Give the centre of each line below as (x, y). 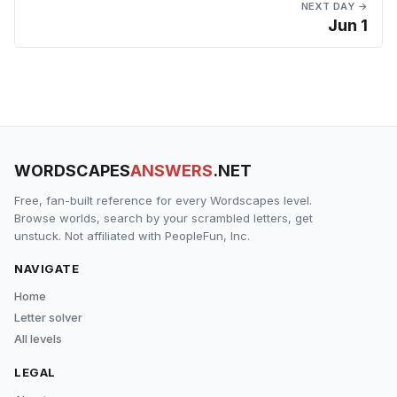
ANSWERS (171, 171)
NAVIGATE (47, 269)
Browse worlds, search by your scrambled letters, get (163, 218)
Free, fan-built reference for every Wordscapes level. (163, 200)
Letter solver (48, 317)
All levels (38, 339)
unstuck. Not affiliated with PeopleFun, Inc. (132, 236)
